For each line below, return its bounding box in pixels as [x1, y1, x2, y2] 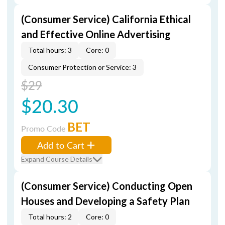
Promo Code [21, 123, 67, 134]
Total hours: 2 [28, 212, 72, 221]
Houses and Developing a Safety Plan [21, 195, 190, 207]
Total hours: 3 [28, 46, 72, 54]
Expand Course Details [21, 155, 92, 163]
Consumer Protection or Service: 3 [28, 63, 137, 71]
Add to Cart [37, 139, 84, 151]
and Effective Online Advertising [21, 28, 171, 40]
